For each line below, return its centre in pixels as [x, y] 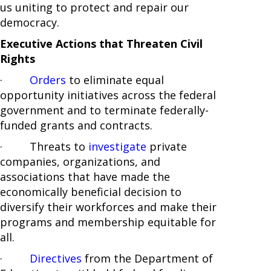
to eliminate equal [115, 80]
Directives [56, 259]
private [167, 147]
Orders [48, 80]
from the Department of [147, 259]
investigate [117, 147]
